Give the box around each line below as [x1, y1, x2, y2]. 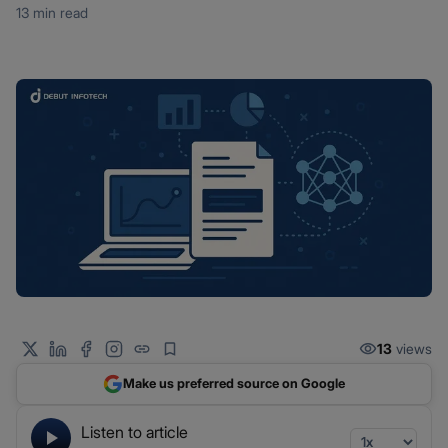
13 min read [16, 3, 88, 21]
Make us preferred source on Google [123, 375, 345, 392]
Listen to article [81, 421, 188, 442]
